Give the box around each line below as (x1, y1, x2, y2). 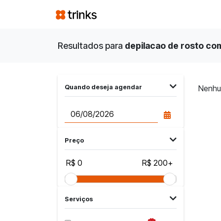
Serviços (65, 195, 93, 203)
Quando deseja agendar (65, 83, 143, 91)
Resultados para (58, 40, 125, 51)
